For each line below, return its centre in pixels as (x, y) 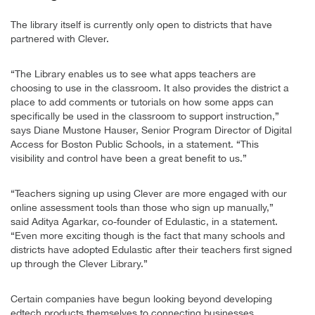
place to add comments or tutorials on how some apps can (142, 102)
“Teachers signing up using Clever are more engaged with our (149, 194)
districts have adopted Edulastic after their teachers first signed (151, 250)
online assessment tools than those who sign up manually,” (142, 208)
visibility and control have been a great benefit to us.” (129, 159)
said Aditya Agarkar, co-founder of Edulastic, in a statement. (146, 222)
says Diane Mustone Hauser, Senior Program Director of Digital (151, 130)
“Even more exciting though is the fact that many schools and (148, 236)
